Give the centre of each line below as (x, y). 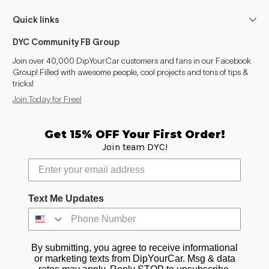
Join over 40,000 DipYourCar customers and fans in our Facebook (132, 61)
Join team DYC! (134, 147)
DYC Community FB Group (66, 42)
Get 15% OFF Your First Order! (134, 134)
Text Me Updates (66, 198)
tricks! (23, 84)
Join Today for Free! (47, 99)
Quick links (36, 20)
